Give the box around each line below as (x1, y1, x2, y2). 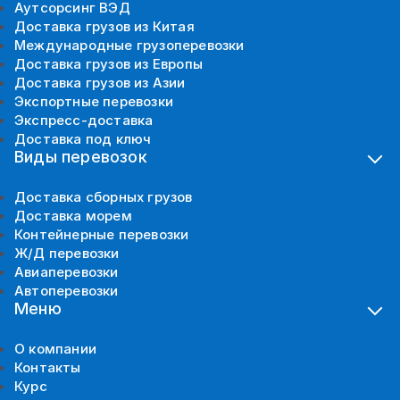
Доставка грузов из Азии (14, 73, 186, 91)
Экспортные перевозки (14, 92, 173, 110)
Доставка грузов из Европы (14, 54, 203, 72)
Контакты (14, 358, 81, 376)
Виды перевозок (14, 146, 147, 166)
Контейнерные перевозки (14, 225, 189, 243)
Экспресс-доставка (14, 111, 154, 129)
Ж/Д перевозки (14, 244, 120, 262)
